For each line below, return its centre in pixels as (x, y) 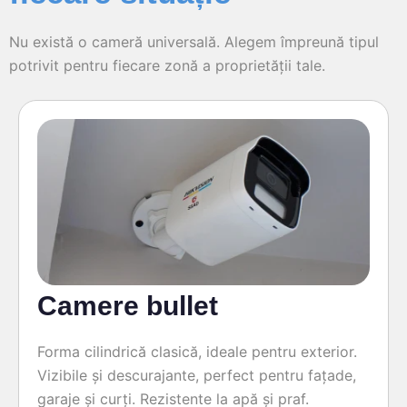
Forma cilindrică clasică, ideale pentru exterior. (197, 352)
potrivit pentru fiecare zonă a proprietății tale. (167, 66)
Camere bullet (128, 306)
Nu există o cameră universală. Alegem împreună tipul (194, 42)
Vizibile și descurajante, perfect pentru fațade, (197, 376)
